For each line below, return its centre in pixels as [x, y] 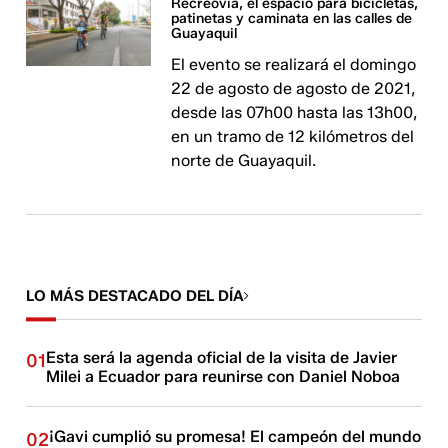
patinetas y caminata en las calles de [292, 18]
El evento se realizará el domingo [294, 64]
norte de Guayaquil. [244, 160]
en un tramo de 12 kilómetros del [293, 136]
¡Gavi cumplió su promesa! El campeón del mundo [235, 436]
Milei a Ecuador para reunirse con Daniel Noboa [223, 376]
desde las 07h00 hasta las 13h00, [295, 112]
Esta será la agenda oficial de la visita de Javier [222, 357]
